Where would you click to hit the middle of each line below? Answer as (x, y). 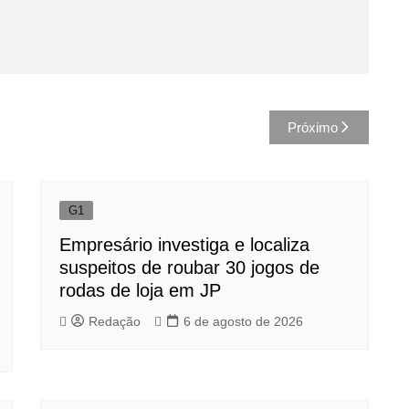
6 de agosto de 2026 (243, 321)
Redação (115, 321)
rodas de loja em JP (140, 291)
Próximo (313, 128)
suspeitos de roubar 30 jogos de (189, 268)
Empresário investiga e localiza (184, 245)
